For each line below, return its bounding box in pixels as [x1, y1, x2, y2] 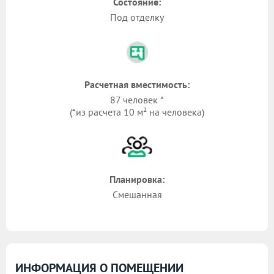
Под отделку [110, 11, 164, 24]
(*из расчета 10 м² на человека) [70, 106, 204, 119]
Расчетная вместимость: [84, 78, 190, 91]
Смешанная [112, 188, 162, 201]
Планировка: [109, 173, 165, 186]
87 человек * [110, 94, 164, 106]
